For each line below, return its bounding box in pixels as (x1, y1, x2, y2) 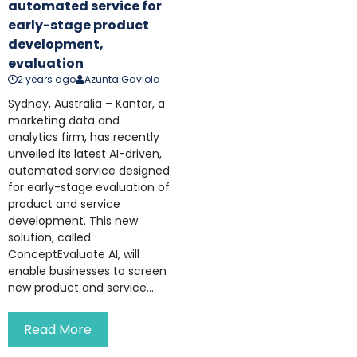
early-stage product (8, 16, 149, 35)
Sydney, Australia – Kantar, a (8, 96, 165, 112)
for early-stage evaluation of (8, 179, 170, 196)
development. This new (8, 213, 138, 229)
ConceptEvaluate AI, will (8, 246, 139, 263)
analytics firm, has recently (8, 129, 159, 146)
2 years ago (18, 73, 76, 87)
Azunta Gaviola (84, 73, 160, 87)
